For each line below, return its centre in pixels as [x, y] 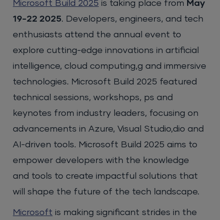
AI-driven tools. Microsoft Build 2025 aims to [105, 145]
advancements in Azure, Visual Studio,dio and [109, 129]
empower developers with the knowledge [101, 160]
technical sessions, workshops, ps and [93, 97]
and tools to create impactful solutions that [106, 176]
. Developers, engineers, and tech [133, 19]
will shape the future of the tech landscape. [106, 192]
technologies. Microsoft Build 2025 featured [105, 82]
